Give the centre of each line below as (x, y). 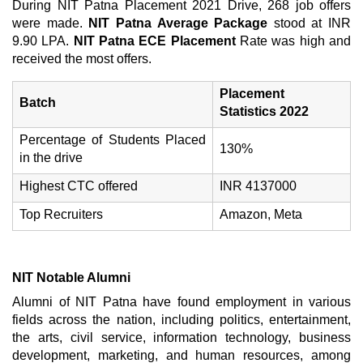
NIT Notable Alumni (71, 278)
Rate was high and (293, 41)
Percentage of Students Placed (113, 140)
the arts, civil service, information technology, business (181, 337)
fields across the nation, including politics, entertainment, (181, 320)
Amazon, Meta (263, 214)
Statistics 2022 (267, 111)
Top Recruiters (61, 214)
